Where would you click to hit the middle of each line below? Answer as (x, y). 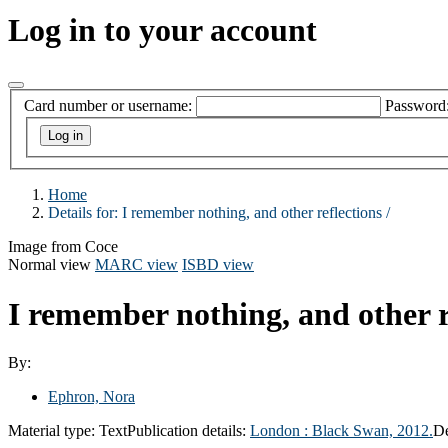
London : (281, 430)
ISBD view (218, 265)
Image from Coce (63, 247)
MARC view (136, 265)
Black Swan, (354, 430)
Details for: (85, 213)
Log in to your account (162, 30)
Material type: (53, 430)
